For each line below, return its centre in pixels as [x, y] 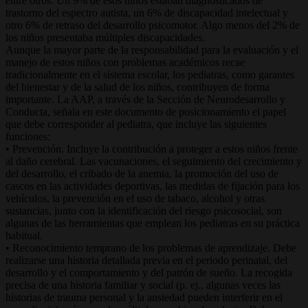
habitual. [24, 235]
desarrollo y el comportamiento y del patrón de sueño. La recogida [149, 272]
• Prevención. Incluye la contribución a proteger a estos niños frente [152, 148]
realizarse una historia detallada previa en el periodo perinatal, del [146, 260]
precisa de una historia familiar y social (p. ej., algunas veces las [143, 285]
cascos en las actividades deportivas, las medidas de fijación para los [153, 186]
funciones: [28, 136]
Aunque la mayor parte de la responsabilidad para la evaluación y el [152, 49]
